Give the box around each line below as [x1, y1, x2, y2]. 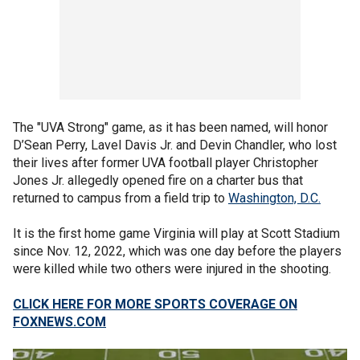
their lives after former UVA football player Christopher [13, 155, 318, 170]
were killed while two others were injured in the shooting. [13, 261, 331, 276]
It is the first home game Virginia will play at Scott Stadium [13, 226, 340, 241]
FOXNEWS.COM [13, 314, 106, 329]
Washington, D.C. [228, 190, 321, 206]
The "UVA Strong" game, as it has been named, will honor [13, 120, 328, 135]
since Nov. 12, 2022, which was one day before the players [13, 243, 342, 259]
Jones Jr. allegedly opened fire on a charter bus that [13, 173, 303, 188]
